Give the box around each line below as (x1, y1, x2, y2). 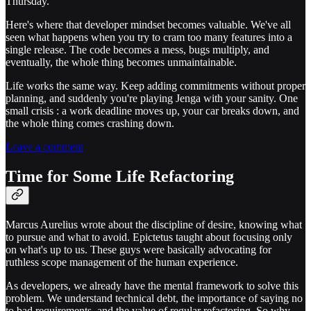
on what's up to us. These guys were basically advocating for (6, 243, 271, 255)
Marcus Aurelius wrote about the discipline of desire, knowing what (6, 218, 302, 230)
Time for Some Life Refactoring (6, 167, 234, 186)
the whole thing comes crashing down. (6, 117, 174, 130)
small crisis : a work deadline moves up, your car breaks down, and (6, 105, 299, 117)
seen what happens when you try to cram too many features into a (6, 31, 292, 44)
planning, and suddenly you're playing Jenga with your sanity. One (6, 92, 298, 105)
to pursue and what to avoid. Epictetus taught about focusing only (6, 230, 292, 243)
